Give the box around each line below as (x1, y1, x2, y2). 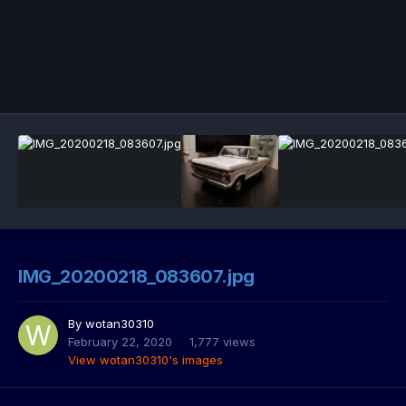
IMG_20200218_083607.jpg (18, 266, 255, 288)
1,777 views (189, 334, 256, 350)
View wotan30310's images (68, 353, 223, 368)
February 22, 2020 (68, 334, 172, 350)
